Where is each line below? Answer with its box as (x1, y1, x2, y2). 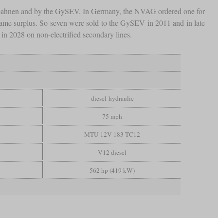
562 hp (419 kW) (90, 165, 135, 175)
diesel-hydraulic (91, 93, 134, 103)
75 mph (102, 111, 123, 121)
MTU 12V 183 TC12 (84, 129, 141, 139)
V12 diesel (98, 147, 127, 157)
